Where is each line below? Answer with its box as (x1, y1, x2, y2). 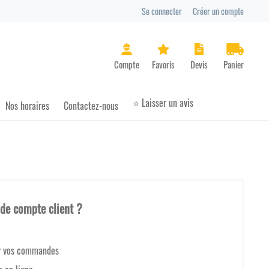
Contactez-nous (64, 98, 118, 113)
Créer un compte (193, 5, 244, 17)
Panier (243, 41, 266, 56)
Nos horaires (5, 98, 49, 113)
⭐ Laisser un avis (133, 95, 193, 110)
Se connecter (142, 5, 182, 17)
